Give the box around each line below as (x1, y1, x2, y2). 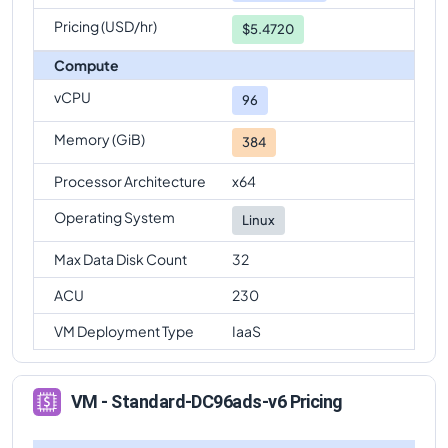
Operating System (54, 207, 175, 226)
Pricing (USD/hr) (54, 16, 157, 35)
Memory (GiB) (54, 129, 145, 148)
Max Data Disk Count (54, 249, 187, 268)
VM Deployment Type (54, 321, 194, 340)
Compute (54, 55, 119, 74)
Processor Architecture (54, 171, 206, 190)
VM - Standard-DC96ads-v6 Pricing (71, 391, 343, 413)
